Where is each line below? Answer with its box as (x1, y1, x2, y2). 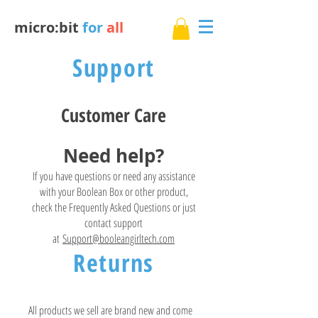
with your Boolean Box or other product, (39, 184, 188, 200)
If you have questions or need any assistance (32, 168, 195, 185)
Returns (73, 246, 154, 280)
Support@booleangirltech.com (62, 231, 175, 247)
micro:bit (14, 18, 82, 37)
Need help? (63, 143, 164, 169)
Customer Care (61, 102, 166, 128)
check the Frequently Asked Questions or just (31, 199, 196, 216)
